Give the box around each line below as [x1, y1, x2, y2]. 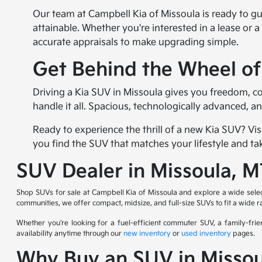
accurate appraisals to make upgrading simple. [33, 37, 239, 49]
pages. [231, 229, 256, 239]
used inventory [181, 229, 232, 239]
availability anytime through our [16, 229, 124, 239]
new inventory [123, 229, 171, 239]
